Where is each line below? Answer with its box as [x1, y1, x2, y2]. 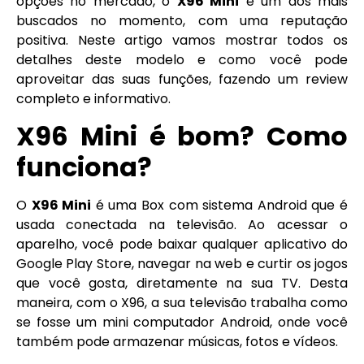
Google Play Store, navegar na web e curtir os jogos [16, 253, 348, 273]
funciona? [16, 148, 152, 185]
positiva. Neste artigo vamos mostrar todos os [16, 31, 348, 50]
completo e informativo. [16, 89, 171, 109]
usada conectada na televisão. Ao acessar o [16, 214, 348, 234]
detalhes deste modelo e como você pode [16, 50, 348, 70]
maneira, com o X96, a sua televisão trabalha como [16, 292, 348, 312]
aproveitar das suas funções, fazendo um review [16, 70, 348, 89]
